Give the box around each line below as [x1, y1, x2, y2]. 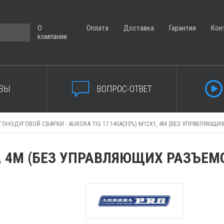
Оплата [86, 23, 109, 32]
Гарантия [169, 23, 196, 32]
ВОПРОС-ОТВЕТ [96, 83, 152, 94]
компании [37, 32, 67, 41]
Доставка [123, 23, 154, 32]
